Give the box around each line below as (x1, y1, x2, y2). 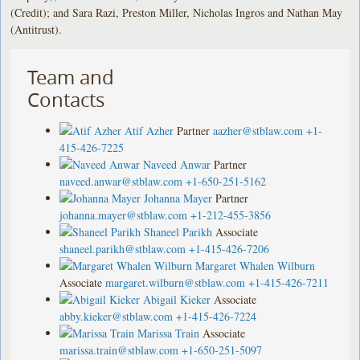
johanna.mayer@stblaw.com (59, 207, 188, 223)
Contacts (27, 86, 105, 112)
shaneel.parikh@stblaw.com (59, 240, 186, 256)
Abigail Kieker (143, 291, 211, 307)
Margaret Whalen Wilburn (195, 257, 316, 273)
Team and (27, 63, 115, 90)
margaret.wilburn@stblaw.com (105, 274, 246, 290)
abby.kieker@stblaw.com (59, 308, 174, 324)
